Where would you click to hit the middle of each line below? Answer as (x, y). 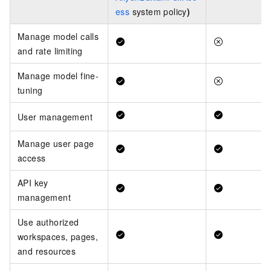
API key (33, 183)
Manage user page (56, 144)
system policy (158, 12)
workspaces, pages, (58, 237)
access (32, 158)
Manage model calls (58, 37)
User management (55, 117)
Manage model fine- (58, 76)
